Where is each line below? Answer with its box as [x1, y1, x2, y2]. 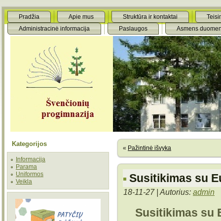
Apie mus [69, 13, 94, 20]
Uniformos [16, 171, 43, 178]
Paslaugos [119, 25, 147, 32]
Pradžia [19, 13, 39, 20]
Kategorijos [12, 140, 47, 147]
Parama [16, 163, 37, 170]
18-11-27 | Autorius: [123, 187, 193, 197]
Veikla [16, 178, 32, 185]
